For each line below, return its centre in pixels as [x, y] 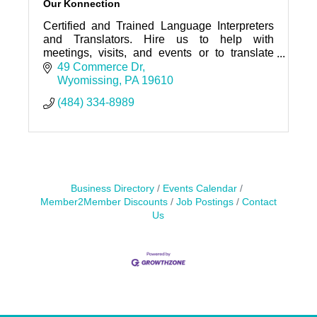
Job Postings [204, 202]
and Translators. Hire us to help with [158, 40]
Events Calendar [200, 188]
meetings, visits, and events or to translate [158, 53]
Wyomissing [88, 80]
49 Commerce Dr [99, 67]
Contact [259, 202]
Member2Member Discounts [104, 202]
